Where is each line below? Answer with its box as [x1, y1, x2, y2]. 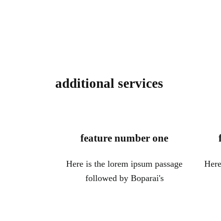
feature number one [80, 132, 168, 145]
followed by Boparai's [85, 173, 164, 184]
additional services [55, 76, 163, 91]
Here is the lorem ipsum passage [66, 159, 183, 169]
